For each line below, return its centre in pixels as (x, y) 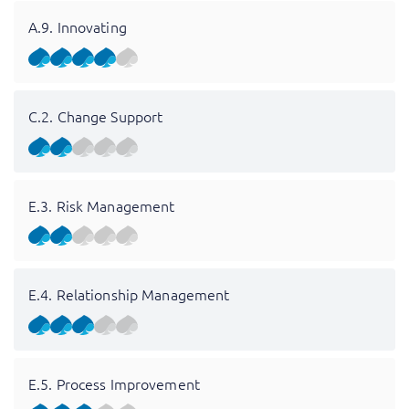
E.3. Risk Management (102, 205)
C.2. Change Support (96, 115)
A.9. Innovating (78, 27)
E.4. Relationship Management (129, 294)
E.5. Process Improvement (114, 383)
